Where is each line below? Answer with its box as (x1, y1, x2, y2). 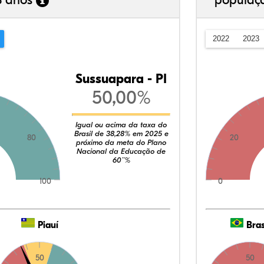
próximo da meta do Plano (76, 138, 166, 147)
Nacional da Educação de (77, 147, 166, 156)
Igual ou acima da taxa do (75, 120, 167, 129)
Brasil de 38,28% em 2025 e (74, 129, 169, 138)
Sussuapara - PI (75, 71, 167, 87)
